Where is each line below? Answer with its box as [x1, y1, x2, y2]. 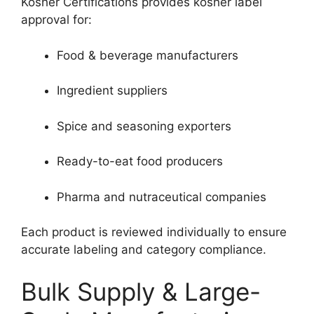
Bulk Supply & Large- [21, 276, 261, 306]
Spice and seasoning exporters [57, 118, 231, 133]
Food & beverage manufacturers [57, 48, 238, 62]
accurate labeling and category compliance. [21, 243, 266, 257]
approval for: [21, 13, 92, 27]
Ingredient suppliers [57, 83, 168, 98]
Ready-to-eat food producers [57, 154, 223, 169]
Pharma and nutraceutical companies [57, 189, 266, 204]
